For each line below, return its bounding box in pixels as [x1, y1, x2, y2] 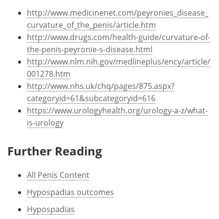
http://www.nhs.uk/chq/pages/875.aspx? [27, 80, 175, 91]
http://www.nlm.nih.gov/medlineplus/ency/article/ [27, 56, 210, 66]
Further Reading [7, 142, 102, 159]
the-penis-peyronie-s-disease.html [27, 44, 153, 54]
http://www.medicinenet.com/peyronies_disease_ [27, 7, 208, 18]
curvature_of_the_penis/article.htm [27, 19, 156, 30]
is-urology [27, 117, 64, 128]
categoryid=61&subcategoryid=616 [27, 92, 155, 103]
